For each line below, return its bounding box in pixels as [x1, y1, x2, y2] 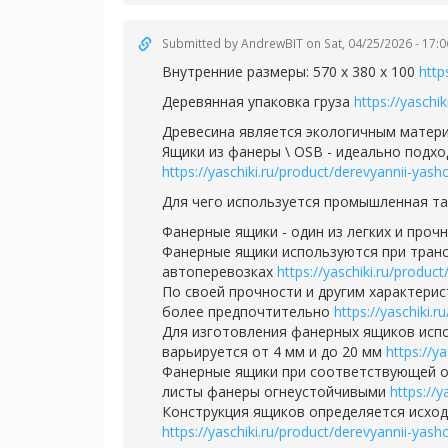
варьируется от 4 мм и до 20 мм [162, 342, 386, 361]
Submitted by [162, 35, 241, 51]
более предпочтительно [162, 302, 334, 321]
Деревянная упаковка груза [162, 92, 354, 111]
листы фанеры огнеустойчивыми [162, 382, 390, 401]
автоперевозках [162, 262, 277, 281]
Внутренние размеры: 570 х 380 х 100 [162, 62, 419, 81]
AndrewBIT [241, 35, 303, 51]
